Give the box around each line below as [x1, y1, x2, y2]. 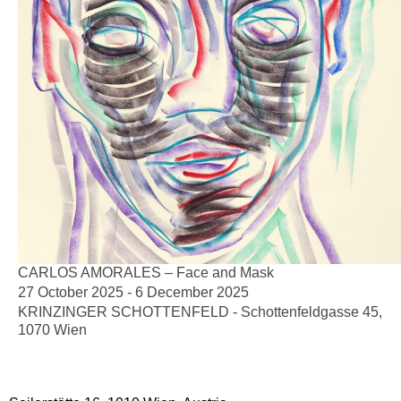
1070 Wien [18, 321, 87, 337]
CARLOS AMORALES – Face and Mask [18, 264, 274, 280]
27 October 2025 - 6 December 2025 [18, 284, 249, 300]
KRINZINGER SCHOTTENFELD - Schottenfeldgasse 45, [18, 303, 382, 320]
